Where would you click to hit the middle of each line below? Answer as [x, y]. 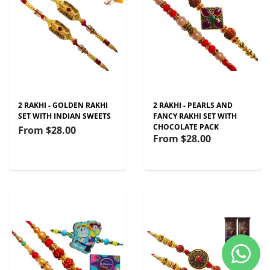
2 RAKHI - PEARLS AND [193, 105]
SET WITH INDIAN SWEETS [64, 116]
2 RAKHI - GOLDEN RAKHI [63, 105]
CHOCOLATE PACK [186, 127]
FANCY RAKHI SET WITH [195, 116]
